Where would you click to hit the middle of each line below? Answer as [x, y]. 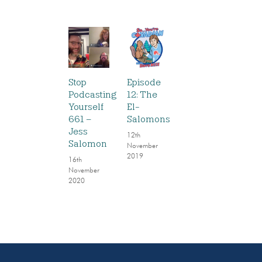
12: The [142, 94]
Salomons [148, 119]
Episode [144, 82]
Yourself [86, 107]
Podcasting [93, 94]
